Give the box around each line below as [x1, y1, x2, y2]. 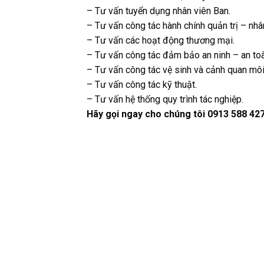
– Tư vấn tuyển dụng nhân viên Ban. [87, 5, 230, 16]
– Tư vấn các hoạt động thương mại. [87, 34, 235, 46]
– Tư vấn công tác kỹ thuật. [87, 78, 197, 90]
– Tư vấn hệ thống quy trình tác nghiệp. [87, 93, 243, 105]
